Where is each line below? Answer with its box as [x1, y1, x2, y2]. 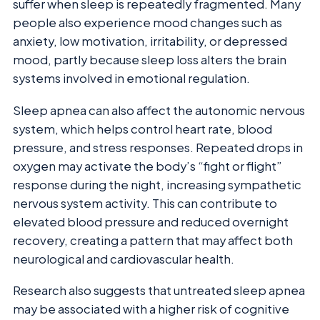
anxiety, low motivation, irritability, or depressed [13, 34, 287, 49]
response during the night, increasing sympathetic [13, 176, 301, 192]
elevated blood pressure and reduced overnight [13, 214, 289, 229]
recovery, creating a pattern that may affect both [13, 232, 293, 248]
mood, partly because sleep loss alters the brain [13, 52, 286, 68]
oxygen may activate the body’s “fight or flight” [13, 158, 282, 174]
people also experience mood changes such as [13, 15, 282, 31]
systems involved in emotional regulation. [13, 71, 250, 86]
